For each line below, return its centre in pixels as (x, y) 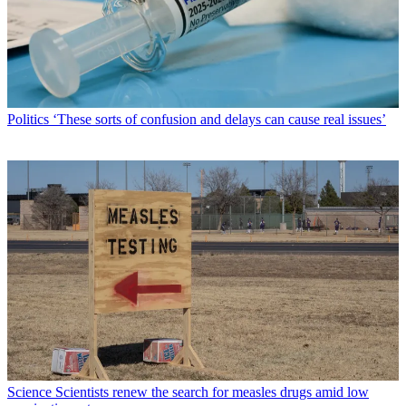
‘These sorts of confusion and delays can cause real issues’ (219, 120)
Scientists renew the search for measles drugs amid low (212, 392)
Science (29, 392)
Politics (28, 120)
